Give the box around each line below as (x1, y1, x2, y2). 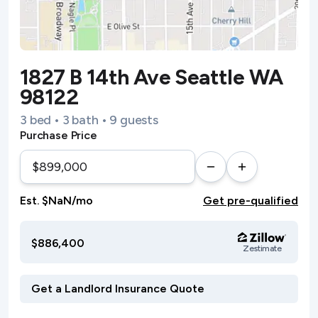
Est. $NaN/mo (20, 194, 94, 207)
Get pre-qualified (203, 194, 298, 207)
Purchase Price (20, 128, 97, 142)
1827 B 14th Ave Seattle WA (20, 64, 283, 90)
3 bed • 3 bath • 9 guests (20, 112, 158, 128)
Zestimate (243, 243, 282, 253)
